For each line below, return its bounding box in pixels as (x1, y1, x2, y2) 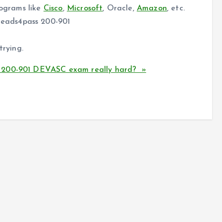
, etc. (166, 4, 185, 13)
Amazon (136, 4, 167, 13)
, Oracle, (103, 4, 137, 13)
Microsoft (66, 4, 103, 13)
